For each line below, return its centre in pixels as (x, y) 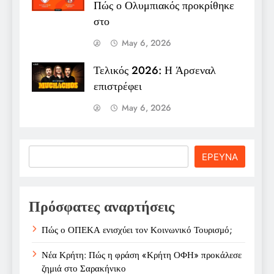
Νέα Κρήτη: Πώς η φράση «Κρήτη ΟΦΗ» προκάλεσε (142, 255)
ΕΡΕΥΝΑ (220, 157)
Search (45, 153)
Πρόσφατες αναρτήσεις (102, 206)
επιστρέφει (118, 86)
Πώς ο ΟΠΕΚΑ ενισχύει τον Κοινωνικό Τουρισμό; (137, 230)
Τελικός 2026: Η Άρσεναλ (155, 70)
